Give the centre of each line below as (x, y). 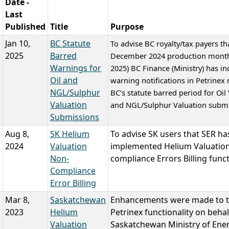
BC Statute (70, 43)
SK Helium (70, 134)
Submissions (75, 117)
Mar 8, (17, 200)
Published (25, 27)
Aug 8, (17, 134)
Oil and (64, 80)
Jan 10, (18, 43)
